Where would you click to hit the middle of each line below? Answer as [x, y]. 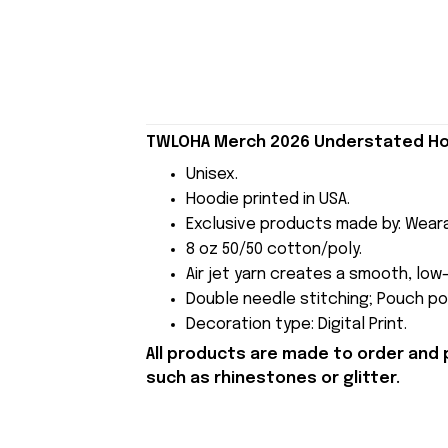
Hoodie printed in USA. [267, 199]
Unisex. [211, 174]
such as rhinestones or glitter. [272, 379]
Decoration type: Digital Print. [296, 324]
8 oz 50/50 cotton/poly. [273, 249]
